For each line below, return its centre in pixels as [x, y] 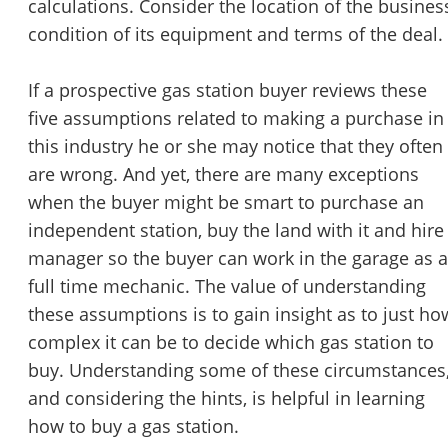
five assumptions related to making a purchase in [236, 118]
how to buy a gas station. [133, 426]
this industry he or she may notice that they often [235, 146]
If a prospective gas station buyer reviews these [227, 90]
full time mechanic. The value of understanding [227, 286]
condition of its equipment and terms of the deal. [235, 34]
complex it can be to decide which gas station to [231, 342]
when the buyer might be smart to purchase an [226, 202]
